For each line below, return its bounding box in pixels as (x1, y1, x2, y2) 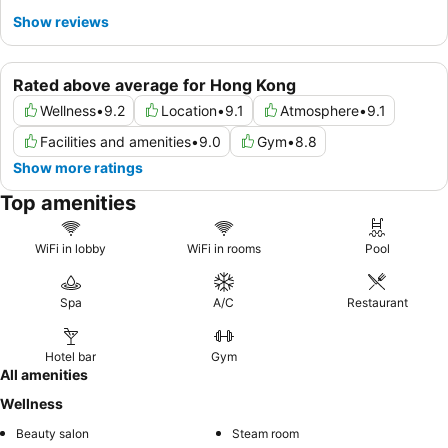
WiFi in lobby (35, 240, 107, 256)
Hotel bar (45, 348, 97, 364)
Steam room (232, 425, 299, 441)
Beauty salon (16, 425, 89, 441)
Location (161, 101, 217, 119)
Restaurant (346, 294, 408, 310)
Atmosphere (280, 101, 359, 119)
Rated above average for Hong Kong (13, 74, 296, 95)
